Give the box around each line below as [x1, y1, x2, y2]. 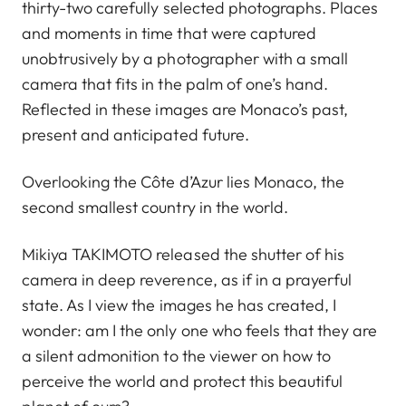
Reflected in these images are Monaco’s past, [22, 99, 349, 121]
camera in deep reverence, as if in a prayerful [22, 269, 353, 291]
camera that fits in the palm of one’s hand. [22, 73, 329, 95]
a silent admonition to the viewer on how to [22, 345, 332, 367]
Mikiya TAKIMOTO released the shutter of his [22, 244, 345, 266]
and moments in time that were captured [22, 23, 316, 44]
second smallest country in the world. [22, 197, 288, 218]
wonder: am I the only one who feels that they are [22, 320, 378, 342]
